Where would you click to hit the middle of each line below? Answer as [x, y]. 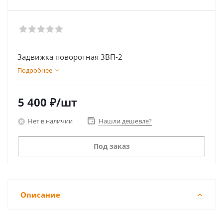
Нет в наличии [50, 121]
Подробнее [35, 70]
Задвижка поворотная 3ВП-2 [70, 57]
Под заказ [111, 146]
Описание [40, 195]
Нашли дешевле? [125, 121]
